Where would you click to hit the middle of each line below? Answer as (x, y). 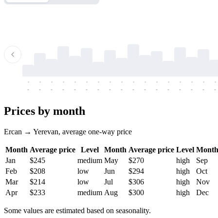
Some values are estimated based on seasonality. (77, 210)
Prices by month (45, 111)
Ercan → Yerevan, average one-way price (68, 131)
